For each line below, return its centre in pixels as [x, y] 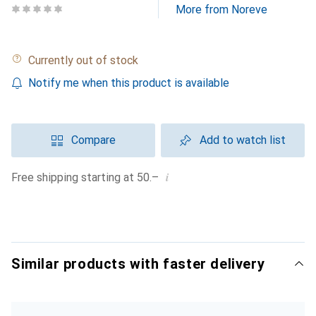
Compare [93, 140]
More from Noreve [221, 10]
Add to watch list [243, 140]
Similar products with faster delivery [138, 264]
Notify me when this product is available [129, 83]
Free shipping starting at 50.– [88, 177]
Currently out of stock [87, 60]
